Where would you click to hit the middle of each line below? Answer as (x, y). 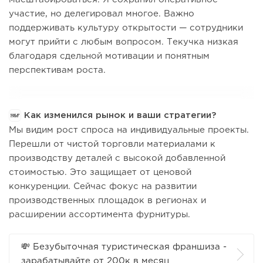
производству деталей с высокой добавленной (117, 158)
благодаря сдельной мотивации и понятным (109, 56)
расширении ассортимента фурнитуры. (100, 214)
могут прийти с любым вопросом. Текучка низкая (124, 42)
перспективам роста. (57, 70)
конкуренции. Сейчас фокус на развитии (103, 186)
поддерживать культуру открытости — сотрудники (126, 28)
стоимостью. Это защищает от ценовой (100, 172)
